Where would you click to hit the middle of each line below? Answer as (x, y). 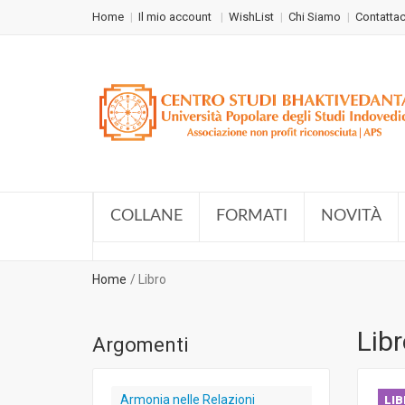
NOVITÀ (351, 216)
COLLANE (146, 216)
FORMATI (252, 216)
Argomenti (141, 345)
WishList (251, 17)
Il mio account (176, 17)
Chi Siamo (315, 17)
